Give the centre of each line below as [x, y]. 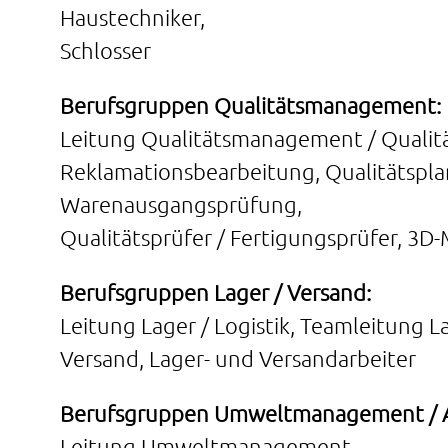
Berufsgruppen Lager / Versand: [215, 292]
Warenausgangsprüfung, [181, 204]
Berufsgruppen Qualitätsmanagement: [250, 105]
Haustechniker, [132, 17]
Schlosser [105, 50]
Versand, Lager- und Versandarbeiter [238, 358]
